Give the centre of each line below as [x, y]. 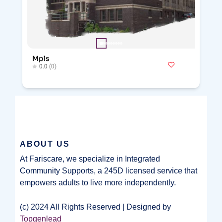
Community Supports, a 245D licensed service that [109, 171]
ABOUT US [45, 144]
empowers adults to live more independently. [98, 183]
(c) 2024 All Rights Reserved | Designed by [95, 207]
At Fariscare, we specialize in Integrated [90, 159]
